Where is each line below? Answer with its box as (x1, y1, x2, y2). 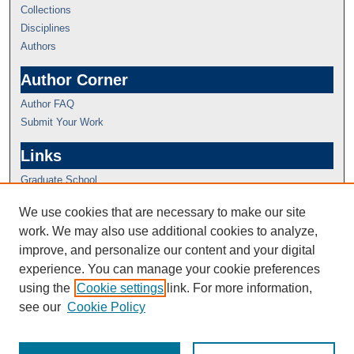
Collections (21, 4, 72, 17)
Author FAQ (21, 98, 75, 111)
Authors (21, 40, 57, 53)
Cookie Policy (67, 300, 145, 314)
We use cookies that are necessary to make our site (19, 205, 306, 219)
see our (19, 300, 61, 314)
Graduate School (21, 174, 98, 186)
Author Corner (21, 71, 129, 89)
